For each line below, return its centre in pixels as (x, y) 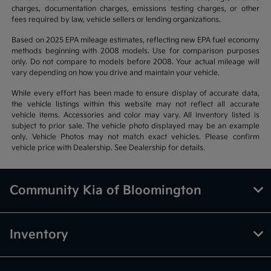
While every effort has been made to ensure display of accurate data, (135, 94)
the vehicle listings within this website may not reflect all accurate (135, 105)
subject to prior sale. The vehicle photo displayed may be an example (135, 126)
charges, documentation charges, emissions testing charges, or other (135, 9)
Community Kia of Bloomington (106, 191)
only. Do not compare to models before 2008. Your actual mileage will (135, 62)
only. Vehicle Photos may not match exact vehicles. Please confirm (135, 137)
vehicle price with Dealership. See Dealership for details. (109, 148)
